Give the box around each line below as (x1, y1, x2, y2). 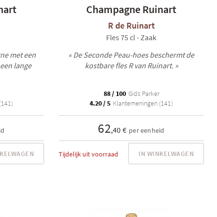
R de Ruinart (108, 20, 155, 31)
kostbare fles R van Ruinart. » (84, 61, 178, 70)
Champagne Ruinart (86, 2, 176, 16)
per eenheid (129, 126, 165, 135)
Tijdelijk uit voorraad (59, 150, 118, 158)
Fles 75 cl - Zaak (106, 32, 156, 42)
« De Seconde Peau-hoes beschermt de (68, 50, 194, 60)
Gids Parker (126, 89, 159, 98)
